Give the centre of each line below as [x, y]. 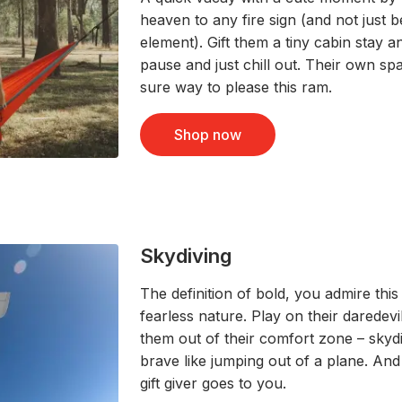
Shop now [208, 134]
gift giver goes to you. [214, 383]
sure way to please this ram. [236, 87]
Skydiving [186, 255]
